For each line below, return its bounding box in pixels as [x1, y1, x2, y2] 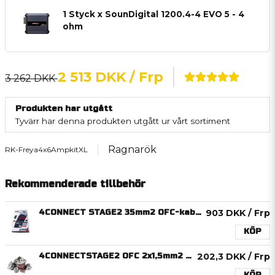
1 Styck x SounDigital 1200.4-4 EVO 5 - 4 [63, 9, 245, 19]
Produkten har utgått [15, 103, 112, 114]
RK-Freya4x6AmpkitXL [5, 144, 88, 154]
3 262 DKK [5, 72, 58, 84]
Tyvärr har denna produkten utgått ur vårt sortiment [15, 115, 230, 126]
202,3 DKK [197, 250, 248, 262]
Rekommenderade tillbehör [5, 177, 145, 190]
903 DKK [206, 207, 248, 219]
